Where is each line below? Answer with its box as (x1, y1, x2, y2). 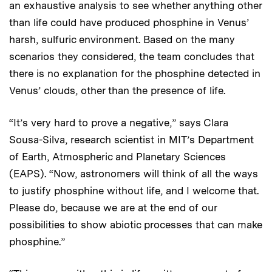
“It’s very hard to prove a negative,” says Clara (9, 117, 228, 129)
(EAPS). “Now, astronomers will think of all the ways (9, 168, 258, 180)
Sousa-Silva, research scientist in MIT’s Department (9, 134, 254, 146)
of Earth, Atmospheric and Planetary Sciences (9, 151, 226, 163)
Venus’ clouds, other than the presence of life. (9, 84, 225, 97)
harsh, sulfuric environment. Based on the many (9, 33, 235, 46)
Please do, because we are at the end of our (9, 202, 217, 214)
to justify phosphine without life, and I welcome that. (9, 185, 259, 197)
